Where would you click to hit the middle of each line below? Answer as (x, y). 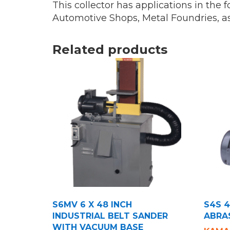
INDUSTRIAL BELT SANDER (110, 216)
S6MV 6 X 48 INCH (92, 205)
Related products (110, 50)
